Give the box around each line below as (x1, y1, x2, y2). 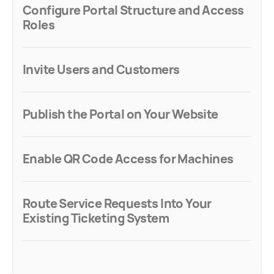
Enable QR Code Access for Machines (23, 150, 234, 167)
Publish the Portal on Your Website (23, 106, 218, 122)
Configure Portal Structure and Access (23, 2, 244, 18)
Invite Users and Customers (23, 61, 180, 78)
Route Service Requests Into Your (23, 195, 212, 212)
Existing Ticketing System (23, 210, 169, 226)
